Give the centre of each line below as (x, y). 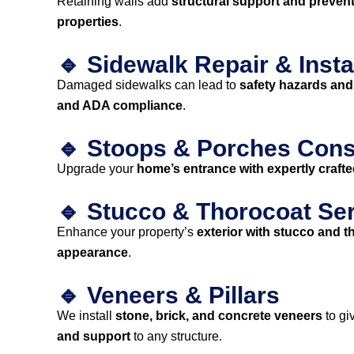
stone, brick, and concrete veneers (219, 316)
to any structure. (176, 336)
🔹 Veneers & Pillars (168, 295)
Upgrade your (97, 169)
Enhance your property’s (127, 232)
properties (88, 22)
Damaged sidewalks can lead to (148, 85)
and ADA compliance (120, 105)
